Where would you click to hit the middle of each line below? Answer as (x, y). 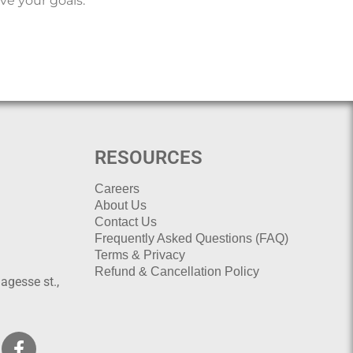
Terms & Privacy (139, 255)
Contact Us (125, 221)
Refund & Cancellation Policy (176, 271)
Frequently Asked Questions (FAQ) (191, 238)
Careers (117, 188)
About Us (120, 205)
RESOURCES (148, 157)
